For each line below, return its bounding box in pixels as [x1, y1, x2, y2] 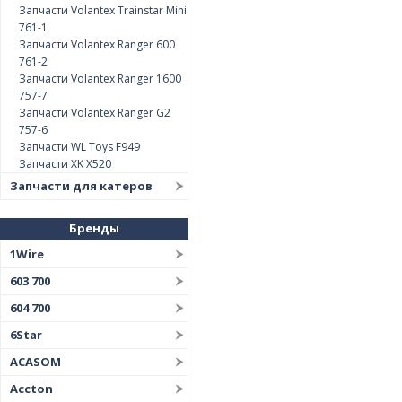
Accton [10, 380, 53, 397]
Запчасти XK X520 [19, 156, 111, 171]
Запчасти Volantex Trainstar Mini [19, 3, 187, 18]
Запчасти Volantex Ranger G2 [19, 105, 170, 120]
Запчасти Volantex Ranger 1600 [19, 71, 181, 86]
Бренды [69, 220, 120, 236]
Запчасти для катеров [10, 178, 153, 194]
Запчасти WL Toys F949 [19, 139, 140, 154]
